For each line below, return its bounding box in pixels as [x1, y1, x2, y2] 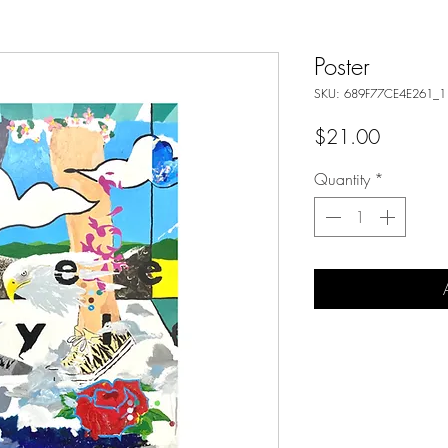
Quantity [314, 168, 370, 190]
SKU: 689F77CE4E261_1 [314, 85, 446, 102]
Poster [314, 50, 370, 82]
